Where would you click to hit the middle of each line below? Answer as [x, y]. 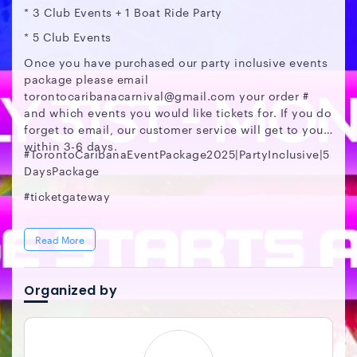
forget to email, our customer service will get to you [174, 129]
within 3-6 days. [71, 145]
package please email [86, 78]
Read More [60, 239]
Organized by [71, 290]
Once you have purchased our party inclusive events [176, 62]
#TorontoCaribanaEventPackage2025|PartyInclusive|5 [177, 154]
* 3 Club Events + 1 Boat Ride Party [123, 12]
